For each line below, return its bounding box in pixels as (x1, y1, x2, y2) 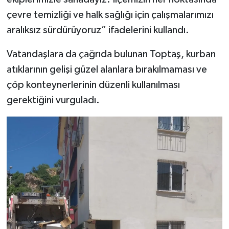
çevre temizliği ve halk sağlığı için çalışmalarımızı (6, 10, 214, 20)
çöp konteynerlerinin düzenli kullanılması (6, 80, 180, 90)
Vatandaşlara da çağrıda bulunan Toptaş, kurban (6, 49, 216, 60)
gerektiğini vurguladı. (6, 95, 100, 106)
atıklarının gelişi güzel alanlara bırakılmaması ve (6, 64, 207, 75)
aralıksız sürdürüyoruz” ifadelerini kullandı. (6, 25, 189, 36)
